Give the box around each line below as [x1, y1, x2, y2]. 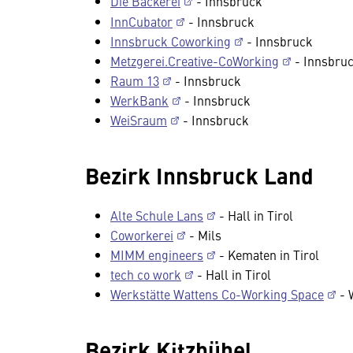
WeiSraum [110, 111, 167, 128]
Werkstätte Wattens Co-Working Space [110, 285, 324, 303]
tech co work [110, 266, 181, 283]
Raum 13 [110, 72, 159, 89]
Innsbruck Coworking [110, 32, 231, 50]
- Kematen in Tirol [216, 246, 319, 263]
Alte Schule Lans [110, 206, 203, 224]
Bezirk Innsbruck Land [85, 159, 314, 191]
